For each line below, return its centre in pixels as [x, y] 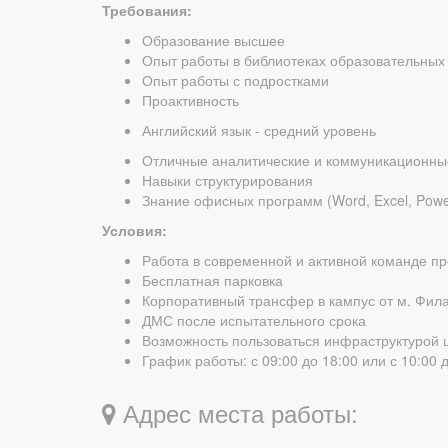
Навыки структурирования [227, 180]
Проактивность [190, 100]
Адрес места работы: [237, 412]
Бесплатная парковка [212, 280]
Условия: [134, 230]
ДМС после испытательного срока [254, 320]
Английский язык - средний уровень [259, 130]
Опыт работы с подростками [235, 80]
